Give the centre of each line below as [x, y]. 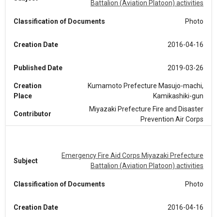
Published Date [38, 68]
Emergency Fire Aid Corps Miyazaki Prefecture [132, 155]
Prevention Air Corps [172, 119]
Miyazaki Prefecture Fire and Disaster [146, 109]
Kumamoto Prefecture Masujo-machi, [146, 86]
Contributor [32, 114]
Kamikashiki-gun [178, 96]
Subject [26, 161]
